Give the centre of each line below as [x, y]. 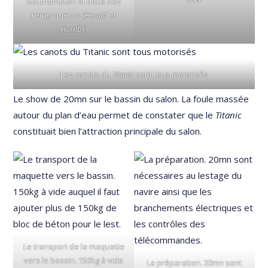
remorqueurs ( [58, 15]
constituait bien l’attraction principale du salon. [108, 131]
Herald [96, 15]
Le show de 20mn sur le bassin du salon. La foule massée [131, 99]
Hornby [73, 29]
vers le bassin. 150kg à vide [74, 261]
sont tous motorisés [172, 74]
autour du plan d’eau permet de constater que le [115, 115]
